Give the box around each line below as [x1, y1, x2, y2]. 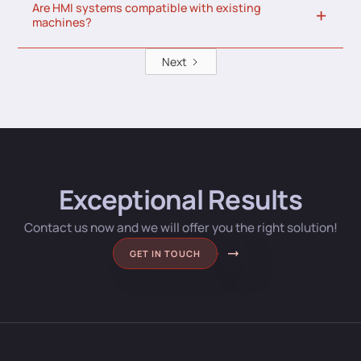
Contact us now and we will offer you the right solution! [23, 219, 338, 237]
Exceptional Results [59, 181, 302, 218]
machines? [32, 15, 93, 31]
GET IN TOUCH [129, 247, 201, 259]
